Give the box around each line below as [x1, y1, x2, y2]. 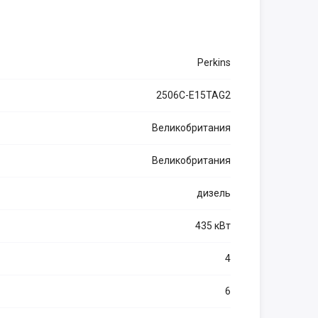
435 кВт [195, 220, 231, 231]
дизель [197, 187, 231, 199]
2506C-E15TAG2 [156, 89, 231, 101]
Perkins [197, 57, 231, 68]
